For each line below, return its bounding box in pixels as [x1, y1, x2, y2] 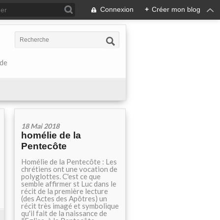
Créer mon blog [152, 5, 200, 13]
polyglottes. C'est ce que [21, 172, 101, 181]
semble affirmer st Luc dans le [21, 179, 116, 188]
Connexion [100, 5, 134, 13]
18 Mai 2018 [21, 122, 59, 130]
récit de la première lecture [21, 187, 108, 195]
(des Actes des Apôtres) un [21, 194, 107, 203]
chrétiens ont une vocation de [21, 165, 117, 173]
